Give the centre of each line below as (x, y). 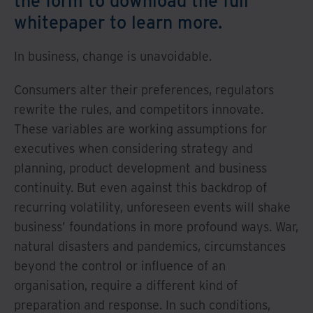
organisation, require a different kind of (126, 285)
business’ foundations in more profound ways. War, (156, 226)
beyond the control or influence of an (120, 265)
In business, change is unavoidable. (113, 56)
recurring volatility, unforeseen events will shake (152, 207)
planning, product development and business (140, 168)
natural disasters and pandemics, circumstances (150, 246)
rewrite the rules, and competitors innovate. (139, 109)
